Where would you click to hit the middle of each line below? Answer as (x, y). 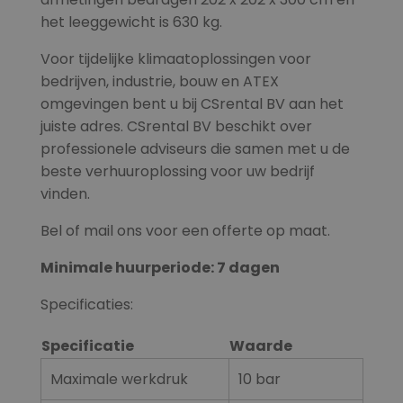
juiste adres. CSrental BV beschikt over (176, 127)
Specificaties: (86, 305)
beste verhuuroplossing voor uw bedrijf (177, 172)
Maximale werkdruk (119, 380)
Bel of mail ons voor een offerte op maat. (185, 231)
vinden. (65, 194)
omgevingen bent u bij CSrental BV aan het (192, 104)
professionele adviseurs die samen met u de (195, 149)
